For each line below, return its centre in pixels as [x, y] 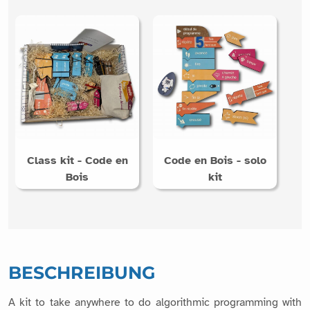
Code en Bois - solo [215, 160]
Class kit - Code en [77, 160]
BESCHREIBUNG [82, 272]
